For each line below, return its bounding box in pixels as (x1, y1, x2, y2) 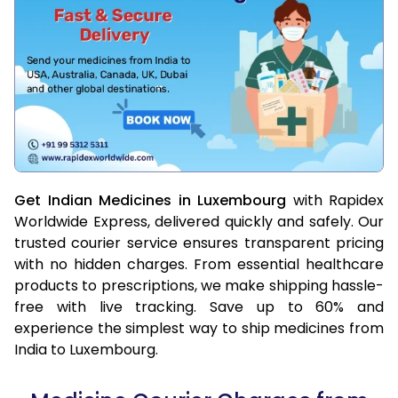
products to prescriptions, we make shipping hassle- (14, 275, 384, 296)
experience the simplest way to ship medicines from (14, 317, 384, 338)
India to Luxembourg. (14, 338, 158, 360)
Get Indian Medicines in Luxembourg (14, 189, 293, 211)
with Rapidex (292, 189, 384, 211)
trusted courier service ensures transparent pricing (14, 232, 384, 253)
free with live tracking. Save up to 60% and (14, 296, 384, 317)
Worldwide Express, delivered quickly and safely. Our (14, 211, 384, 232)
